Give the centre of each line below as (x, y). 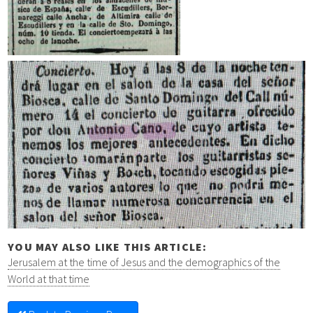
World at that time (49, 278)
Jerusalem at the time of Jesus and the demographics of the (144, 262)
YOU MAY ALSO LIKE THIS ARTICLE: (108, 246)
